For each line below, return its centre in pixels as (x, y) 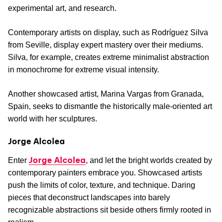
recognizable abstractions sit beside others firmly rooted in (110, 210)
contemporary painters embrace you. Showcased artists (105, 173)
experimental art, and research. (62, 8)
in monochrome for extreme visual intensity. (83, 70)
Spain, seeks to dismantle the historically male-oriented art (110, 107)
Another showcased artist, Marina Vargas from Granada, (106, 94)
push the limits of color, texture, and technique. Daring (102, 185)
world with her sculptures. (53, 119)
